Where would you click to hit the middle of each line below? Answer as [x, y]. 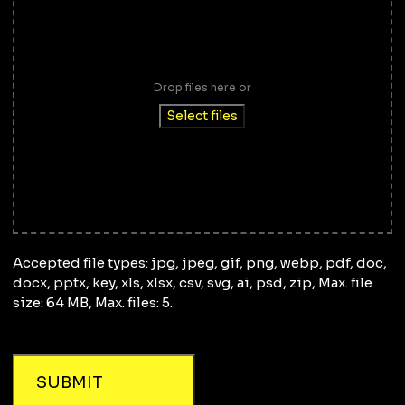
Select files [202, 115]
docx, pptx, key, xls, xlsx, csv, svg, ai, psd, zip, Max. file [192, 282]
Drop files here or [202, 87]
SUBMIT [69, 382]
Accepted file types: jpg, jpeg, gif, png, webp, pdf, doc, [199, 262]
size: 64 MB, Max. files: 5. [92, 302]
